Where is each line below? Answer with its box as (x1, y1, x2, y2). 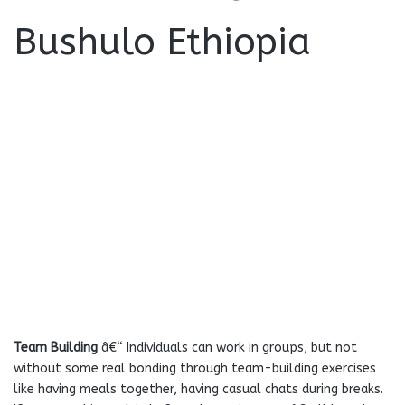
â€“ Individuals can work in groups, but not (101, 340, 357, 355)
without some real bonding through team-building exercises (14, 361, 376, 376)
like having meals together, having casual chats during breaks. (14, 381, 383, 397)
